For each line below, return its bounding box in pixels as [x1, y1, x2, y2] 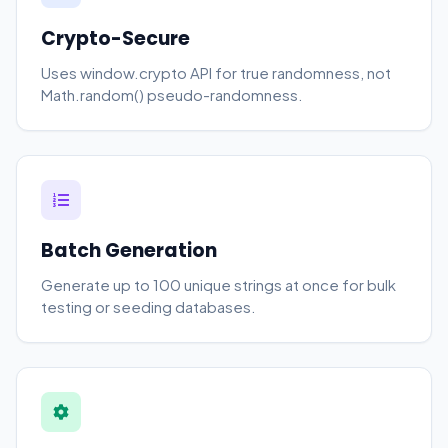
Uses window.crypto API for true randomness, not [41, 63, 391, 82]
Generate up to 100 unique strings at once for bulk [41, 275, 396, 294]
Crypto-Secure [41, 25, 190, 52]
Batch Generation [41, 237, 217, 264]
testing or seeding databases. [41, 297, 256, 316]
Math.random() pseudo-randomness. [41, 85, 303, 104]
